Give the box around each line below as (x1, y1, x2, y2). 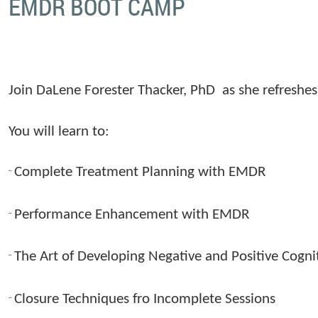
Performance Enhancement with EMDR (14, 207, 250, 222)
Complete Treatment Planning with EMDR (14, 165, 266, 180)
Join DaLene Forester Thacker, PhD (9, 83, 216, 98)
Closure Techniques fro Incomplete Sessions (14, 291, 276, 307)
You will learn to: (9, 124, 110, 139)
